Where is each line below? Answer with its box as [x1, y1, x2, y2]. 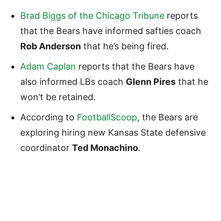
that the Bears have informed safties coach [20, 25, 201, 36]
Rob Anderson [20, 40, 81, 51]
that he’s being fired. [81, 40, 169, 51]
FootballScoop [77, 111, 137, 122]
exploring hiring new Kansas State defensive [20, 127, 206, 138]
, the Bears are [137, 111, 198, 122]
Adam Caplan [20, 61, 76, 72]
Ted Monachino [72, 142, 138, 153]
